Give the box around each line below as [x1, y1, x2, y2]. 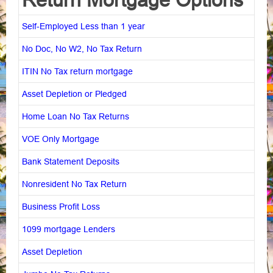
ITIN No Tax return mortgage [22, 66, 133, 76]
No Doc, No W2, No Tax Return [22, 43, 142, 54]
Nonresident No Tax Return [22, 179, 127, 189]
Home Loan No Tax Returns [22, 111, 129, 121]
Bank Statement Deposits [22, 156, 119, 166]
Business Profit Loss [22, 201, 100, 211]
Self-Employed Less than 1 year [22, 21, 145, 31]
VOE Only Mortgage [22, 133, 99, 144]
